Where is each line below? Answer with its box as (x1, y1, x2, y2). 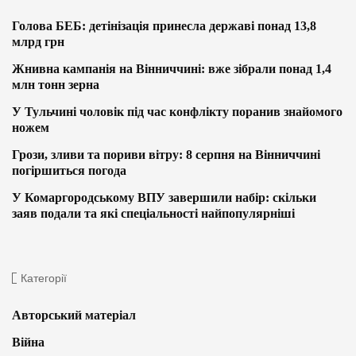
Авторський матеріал (12, 308, 136, 323)
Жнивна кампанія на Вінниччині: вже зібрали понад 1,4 (12, 62, 331, 76)
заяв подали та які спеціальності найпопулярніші (12, 207, 295, 221)
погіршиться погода (12, 164, 126, 178)
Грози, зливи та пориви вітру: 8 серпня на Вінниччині (12, 148, 320, 162)
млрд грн (12, 35, 64, 49)
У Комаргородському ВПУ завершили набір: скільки (12, 191, 316, 205)
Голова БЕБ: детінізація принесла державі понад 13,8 (12, 19, 316, 33)
